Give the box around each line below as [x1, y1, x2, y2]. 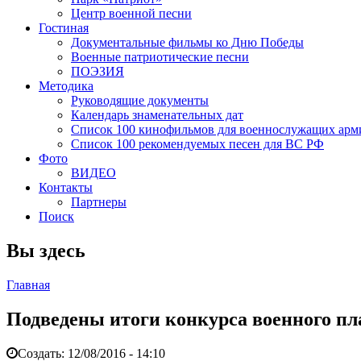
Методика [39, 79, 93, 93]
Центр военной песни [71, 6, 192, 20]
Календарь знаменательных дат [71, 108, 243, 122]
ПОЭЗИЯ [71, 64, 124, 78]
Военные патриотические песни [71, 50, 249, 64]
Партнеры [71, 195, 127, 209]
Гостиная [39, 21, 89, 35]
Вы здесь [6, 239, 85, 261]
